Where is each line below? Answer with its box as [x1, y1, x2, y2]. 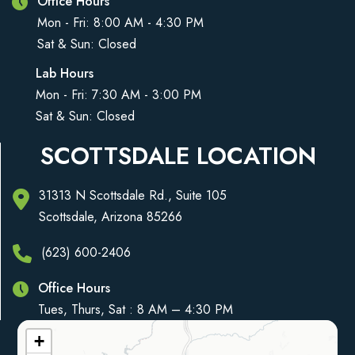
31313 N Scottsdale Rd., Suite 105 [39, 185, 227, 204]
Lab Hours [36, 63, 94, 82]
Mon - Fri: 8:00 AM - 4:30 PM [37, 13, 204, 32]
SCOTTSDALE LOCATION [40, 138, 316, 173]
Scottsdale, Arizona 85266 [39, 207, 182, 226]
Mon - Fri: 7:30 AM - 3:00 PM [36, 85, 201, 104]
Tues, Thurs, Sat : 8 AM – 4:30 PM [38, 300, 233, 319]
